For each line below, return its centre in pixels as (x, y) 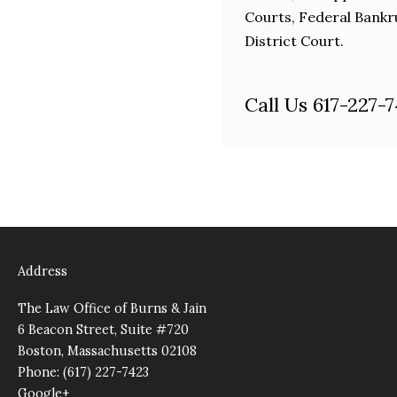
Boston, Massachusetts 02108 (107, 350)
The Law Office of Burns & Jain (112, 308)
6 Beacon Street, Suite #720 (103, 329)
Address (43, 271)
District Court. (294, 40)
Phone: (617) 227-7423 (83, 372)
